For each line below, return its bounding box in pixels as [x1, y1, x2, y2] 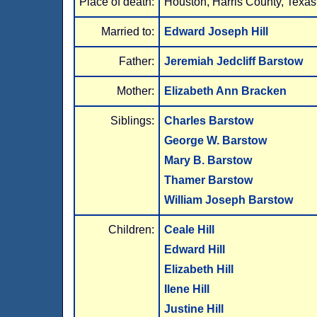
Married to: [101, 25, 155, 38]
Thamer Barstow [164, 174, 253, 186]
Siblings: [110, 115, 155, 127]
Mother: [117, 85, 155, 97]
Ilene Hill [164, 283, 210, 295]
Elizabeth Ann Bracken [164, 85, 287, 97]
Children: [108, 224, 155, 236]
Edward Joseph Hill [164, 25, 269, 38]
